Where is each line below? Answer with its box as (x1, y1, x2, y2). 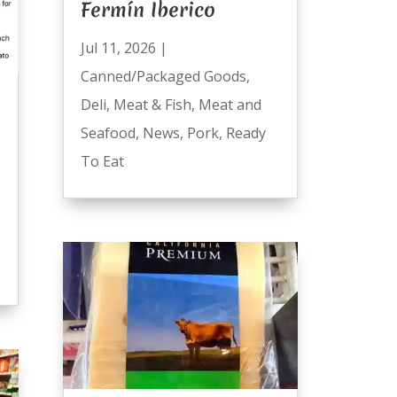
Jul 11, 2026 (80, 38, 156, 58)
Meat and (198, 95, 261, 115)
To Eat (80, 152, 124, 172)
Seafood (80, 123, 136, 144)
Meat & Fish (113, 95, 191, 115)
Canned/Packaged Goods (80, 66, 246, 87)
